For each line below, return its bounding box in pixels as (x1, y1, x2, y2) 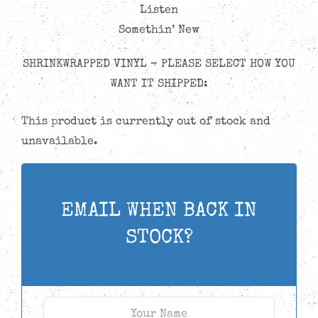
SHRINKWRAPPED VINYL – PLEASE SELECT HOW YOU (23, 59, 295, 71)
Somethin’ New (119, 25, 199, 37)
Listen (140, 5, 178, 17)
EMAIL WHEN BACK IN (61, 201, 257, 221)
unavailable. (21, 136, 98, 148)
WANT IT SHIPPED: (110, 79, 208, 91)
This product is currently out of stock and (21, 116, 270, 128)
